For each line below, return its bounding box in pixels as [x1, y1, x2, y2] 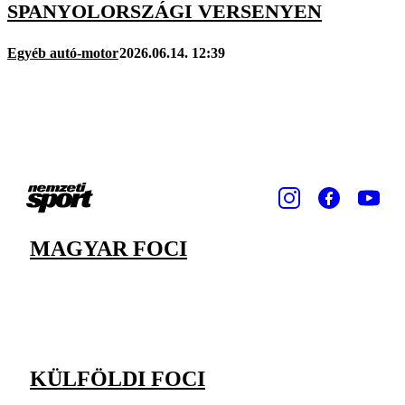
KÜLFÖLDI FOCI [30, 366, 205, 391]
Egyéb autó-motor [7, 44, 118, 61]
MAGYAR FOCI [30, 236, 187, 260]
